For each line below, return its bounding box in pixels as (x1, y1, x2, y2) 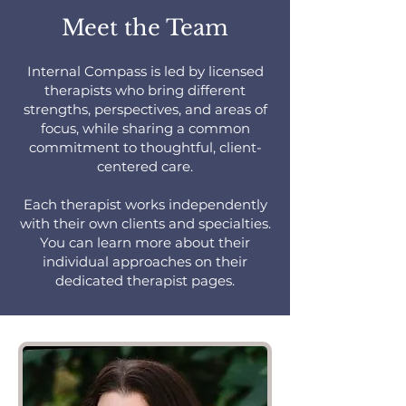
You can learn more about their (40, 234, 250, 251)
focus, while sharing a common (40, 120, 250, 137)
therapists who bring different (44, 82, 246, 99)
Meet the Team (62, 14, 228, 41)
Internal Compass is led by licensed (26, 63, 264, 80)
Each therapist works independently (23, 196, 267, 213)
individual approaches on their (43, 253, 247, 270)
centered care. (97, 158, 193, 175)
